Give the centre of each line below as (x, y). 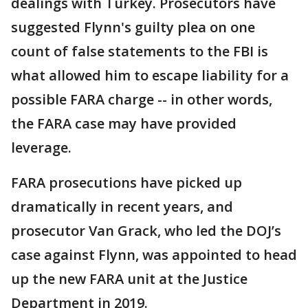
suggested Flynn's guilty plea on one (133, 27)
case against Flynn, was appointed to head (154, 255)
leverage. (41, 148)
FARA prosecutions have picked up (126, 183)
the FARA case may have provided (124, 124)
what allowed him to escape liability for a (150, 76)
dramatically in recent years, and (122, 207)
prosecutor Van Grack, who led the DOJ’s (146, 231)
